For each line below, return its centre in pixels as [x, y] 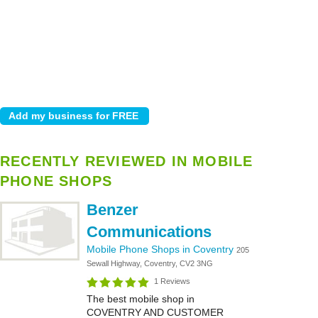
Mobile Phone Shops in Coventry [161, 249]
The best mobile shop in [141, 299]
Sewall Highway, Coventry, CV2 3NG [150, 263]
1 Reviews [172, 281]
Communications [149, 232]
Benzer [113, 210]
